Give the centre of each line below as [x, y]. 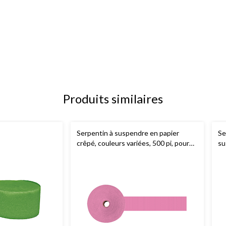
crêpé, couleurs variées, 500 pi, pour [133, 143]
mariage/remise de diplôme [119, 153]
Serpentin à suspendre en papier [128, 133]
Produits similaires [113, 98]
